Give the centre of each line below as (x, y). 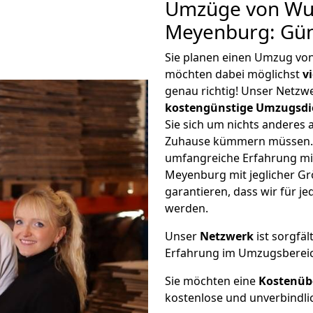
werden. (187, 208)
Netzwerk (227, 236)
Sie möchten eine (212, 281)
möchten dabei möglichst (234, 74)
